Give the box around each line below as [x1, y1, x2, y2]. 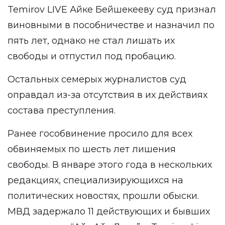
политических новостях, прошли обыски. [8, 190, 199, 201]
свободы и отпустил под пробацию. [8, 51, 178, 62]
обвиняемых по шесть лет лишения [8, 144, 176, 155]
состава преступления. [8, 105, 118, 116]
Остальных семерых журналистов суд [8, 74, 186, 85]
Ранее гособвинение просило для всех [8, 128, 192, 139]
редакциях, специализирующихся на [8, 175, 183, 186]
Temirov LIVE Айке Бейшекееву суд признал [8, 4, 216, 15]
